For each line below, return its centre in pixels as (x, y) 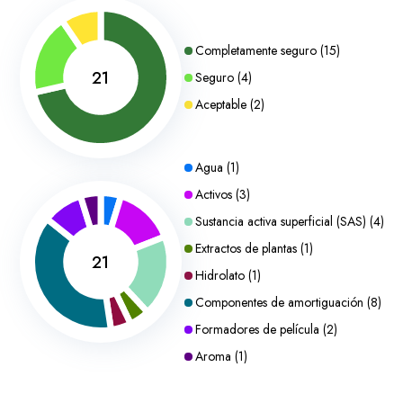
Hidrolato (219, 275)
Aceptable (220, 104)
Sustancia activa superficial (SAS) (280, 221)
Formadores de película (257, 329)
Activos (213, 194)
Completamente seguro (255, 50)
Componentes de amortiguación (279, 302)
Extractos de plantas (246, 248)
